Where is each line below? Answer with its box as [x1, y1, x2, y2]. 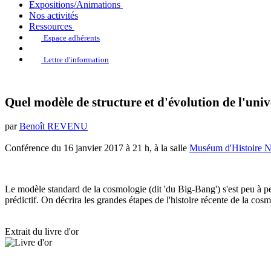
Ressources [29, 21, 72, 31]
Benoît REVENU [19, 121, 88, 131]
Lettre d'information [44, 55, 109, 64]
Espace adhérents [44, 33, 100, 42]
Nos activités [29, 10, 78, 21]
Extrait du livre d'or [5, 226, 79, 237]
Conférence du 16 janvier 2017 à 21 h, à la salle [5, 143, 189, 153]
